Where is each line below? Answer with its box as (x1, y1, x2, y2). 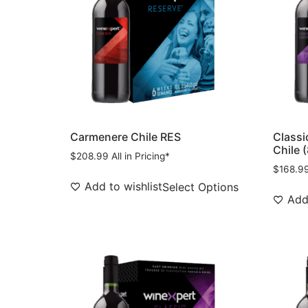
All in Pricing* (111, 151, 170, 162)
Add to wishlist (85, 179, 162, 194)
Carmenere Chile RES (70, 130, 181, 144)
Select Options (162, 180, 239, 195)
